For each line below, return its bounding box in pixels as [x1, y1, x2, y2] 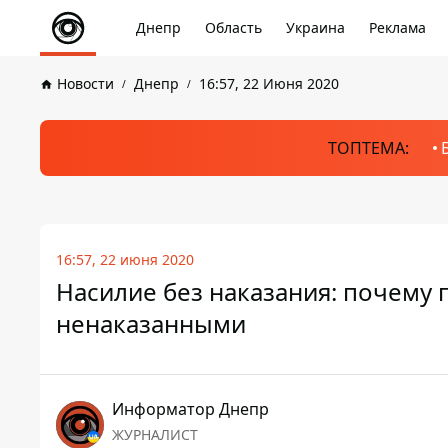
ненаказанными [56, 307, 246, 340]
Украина [286, 18, 345, 37]
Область [205, 18, 262, 37]
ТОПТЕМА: [327, 137, 409, 159]
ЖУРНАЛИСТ [112, 425, 198, 444]
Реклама [369, 18, 426, 37]
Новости [57, 74, 114, 93]
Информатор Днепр [112, 398, 269, 420]
